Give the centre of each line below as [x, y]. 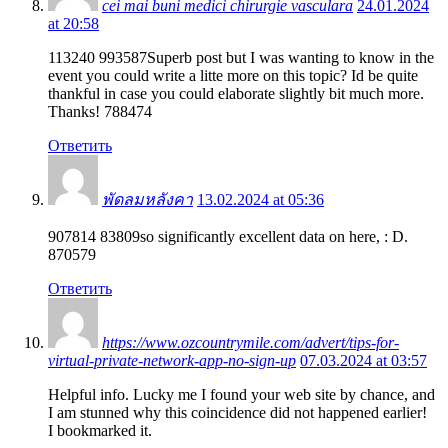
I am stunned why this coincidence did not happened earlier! [237, 412]
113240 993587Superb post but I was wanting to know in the [241, 57]
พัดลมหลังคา [147, 199]
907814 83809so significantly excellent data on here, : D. [228, 236]
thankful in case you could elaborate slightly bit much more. [236, 93]
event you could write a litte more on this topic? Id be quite [233, 75]
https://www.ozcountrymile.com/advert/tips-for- [250, 342]
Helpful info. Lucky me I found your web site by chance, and [241, 394]
